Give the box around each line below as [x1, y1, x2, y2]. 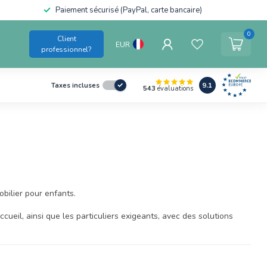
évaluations [155, 84, 193, 94]
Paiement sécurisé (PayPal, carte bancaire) [55, 5, 202, 15]
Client [57, 34, 76, 44]
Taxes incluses [51, 80, 100, 90]
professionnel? [41, 45, 92, 54]
